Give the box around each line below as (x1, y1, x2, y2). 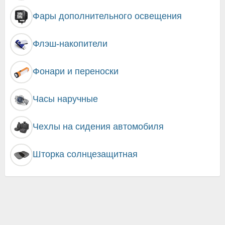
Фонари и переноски (33, 66, 119, 76)
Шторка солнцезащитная (33, 149, 138, 159)
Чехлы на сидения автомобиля (33, 121, 164, 132)
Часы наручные (33, 93, 98, 104)
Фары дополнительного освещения (33, 11, 182, 21)
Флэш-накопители (33, 38, 107, 49)
